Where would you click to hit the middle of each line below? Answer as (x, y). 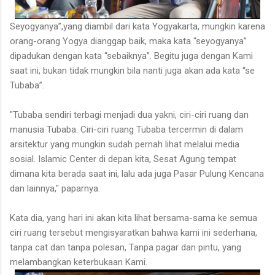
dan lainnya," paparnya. (55, 189)
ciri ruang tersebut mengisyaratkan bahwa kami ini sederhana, (134, 233)
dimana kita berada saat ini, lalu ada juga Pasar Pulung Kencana (137, 174)
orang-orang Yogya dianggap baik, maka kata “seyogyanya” (128, 41)
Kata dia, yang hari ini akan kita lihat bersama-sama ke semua (134, 218)
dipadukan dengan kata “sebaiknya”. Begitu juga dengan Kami (131, 56)
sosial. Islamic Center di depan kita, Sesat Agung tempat (123, 159)
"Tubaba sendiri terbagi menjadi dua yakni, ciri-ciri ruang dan (129, 115)
